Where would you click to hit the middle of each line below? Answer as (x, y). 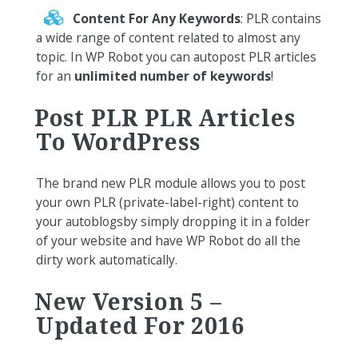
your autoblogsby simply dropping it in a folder (173, 221)
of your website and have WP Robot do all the (168, 240)
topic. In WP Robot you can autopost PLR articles (176, 57)
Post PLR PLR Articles (165, 117)
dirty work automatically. (106, 259)
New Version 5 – (128, 301)
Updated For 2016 (140, 325)
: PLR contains (280, 19)
